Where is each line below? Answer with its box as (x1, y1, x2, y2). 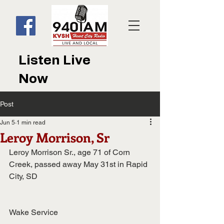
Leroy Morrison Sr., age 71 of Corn (9, 147, 132, 157)
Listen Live (18, 54, 90, 67)
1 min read (16, 119, 45, 126)
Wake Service (9, 207, 58, 217)
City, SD (9, 171, 37, 181)
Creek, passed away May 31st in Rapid (9, 159, 149, 169)
